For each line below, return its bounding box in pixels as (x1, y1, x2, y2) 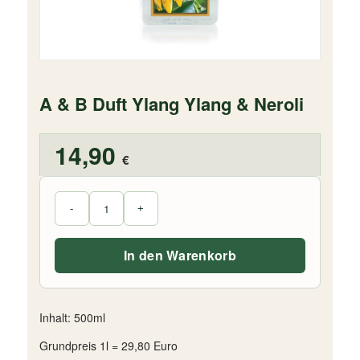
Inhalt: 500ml (39, 309, 105, 326)
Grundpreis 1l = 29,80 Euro (39, 337, 178, 354)
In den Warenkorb (124, 245, 236, 264)
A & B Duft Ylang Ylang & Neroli (39, 90, 304, 117)
